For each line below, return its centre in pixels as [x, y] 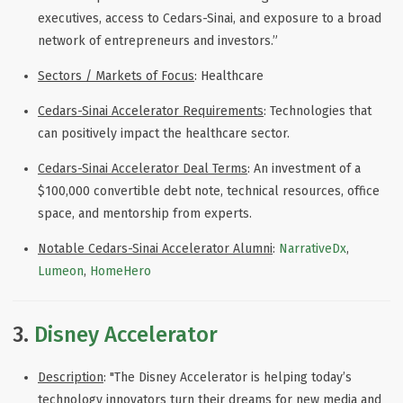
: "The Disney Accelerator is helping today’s [228, 377]
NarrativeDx [313, 248]
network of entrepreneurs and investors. [155, 40]
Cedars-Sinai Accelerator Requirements [151, 111]
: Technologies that [318, 111]
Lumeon [61, 271]
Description [71, 377]
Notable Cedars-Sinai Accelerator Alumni [155, 248]
